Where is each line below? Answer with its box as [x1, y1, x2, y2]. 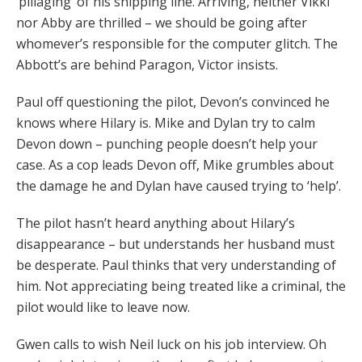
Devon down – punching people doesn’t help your [16, 135, 318, 154]
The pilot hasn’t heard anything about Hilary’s [16, 214, 295, 233]
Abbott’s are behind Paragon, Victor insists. [16, 56, 278, 74]
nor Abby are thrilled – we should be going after [16, 14, 307, 32]
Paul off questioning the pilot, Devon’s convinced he [16, 93, 330, 112]
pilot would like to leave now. [16, 298, 190, 317]
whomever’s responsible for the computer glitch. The [16, 35, 338, 53]
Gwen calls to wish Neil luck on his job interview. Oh [16, 335, 326, 354]
